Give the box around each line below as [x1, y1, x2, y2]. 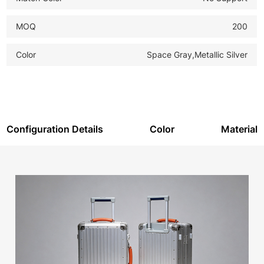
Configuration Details [6, 123, 104, 135]
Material [220, 123, 258, 135]
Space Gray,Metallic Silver [144, 49, 248, 60]
